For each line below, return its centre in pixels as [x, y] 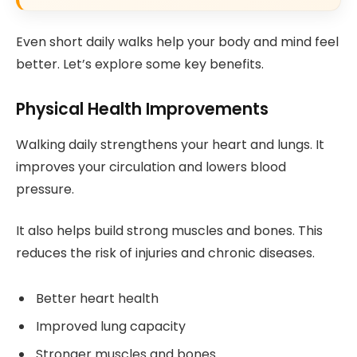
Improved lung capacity [111, 327]
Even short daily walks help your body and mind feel [177, 41]
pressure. [45, 189]
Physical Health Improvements [142, 109]
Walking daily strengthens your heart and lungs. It [170, 144]
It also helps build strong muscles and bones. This [169, 231]
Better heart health [97, 299]
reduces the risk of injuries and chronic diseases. [165, 253]
